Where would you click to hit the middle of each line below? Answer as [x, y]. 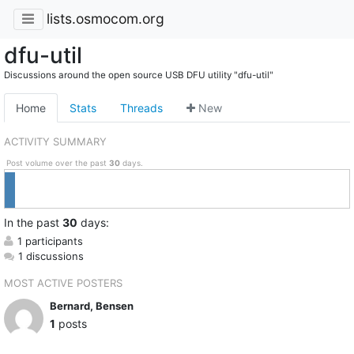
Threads [141, 107]
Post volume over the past [57, 163]
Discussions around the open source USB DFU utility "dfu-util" [139, 75]
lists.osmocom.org [105, 19]
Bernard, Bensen [91, 306]
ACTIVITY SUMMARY [55, 141]
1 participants [50, 241]
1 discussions [51, 256]
